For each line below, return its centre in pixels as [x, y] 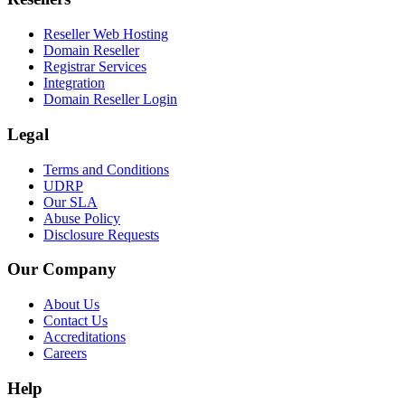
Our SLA [71, 202]
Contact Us [75, 320]
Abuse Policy [82, 218]
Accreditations [85, 336]
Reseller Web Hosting [106, 34]
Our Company [62, 269]
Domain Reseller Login [110, 99]
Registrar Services [95, 67]
